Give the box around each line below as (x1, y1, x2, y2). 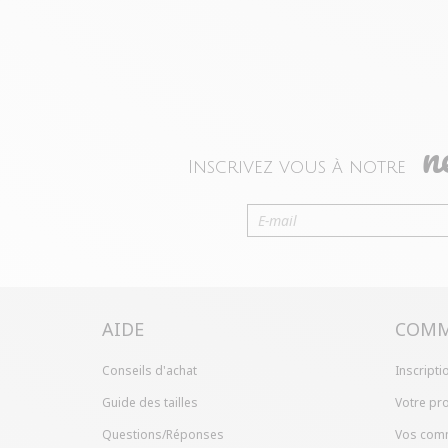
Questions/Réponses (102, 426, 224, 444)
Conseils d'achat (102, 362, 197, 380)
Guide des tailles (102, 394, 198, 412)
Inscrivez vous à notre (188, 157, 412, 178)
